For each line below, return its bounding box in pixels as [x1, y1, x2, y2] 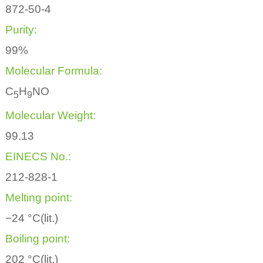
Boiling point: [5, 232, 70, 245]
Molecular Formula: [5, 65, 102, 77]
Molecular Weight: [5, 109, 96, 122]
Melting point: [5, 191, 72, 204]
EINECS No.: [5, 150, 71, 163]
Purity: [5, 23, 37, 36]
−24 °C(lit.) [5, 212, 58, 225]
